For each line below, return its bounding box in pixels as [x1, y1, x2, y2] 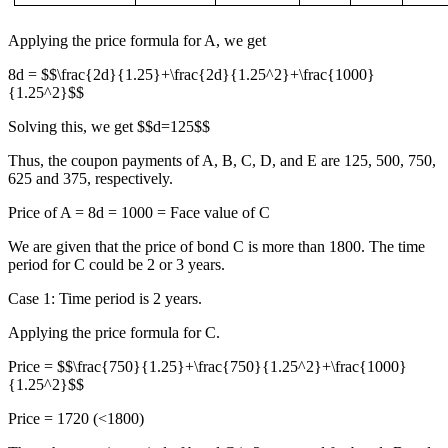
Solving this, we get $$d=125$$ [8, 118, 210, 136]
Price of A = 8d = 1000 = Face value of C [8, 204, 270, 222]
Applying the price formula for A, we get [8, 32, 266, 50]
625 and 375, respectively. [8, 170, 173, 188]
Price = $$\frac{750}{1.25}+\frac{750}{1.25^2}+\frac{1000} [8, 358, 407, 376]
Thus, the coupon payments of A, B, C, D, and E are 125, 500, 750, [8, 152, 436, 170]
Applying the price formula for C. [8, 324, 220, 342]
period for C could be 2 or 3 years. [8, 256, 225, 274]
